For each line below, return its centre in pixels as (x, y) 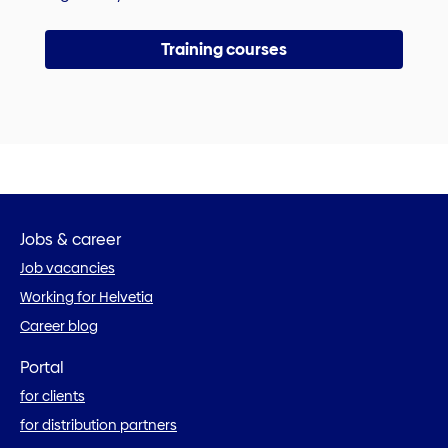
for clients (52, 395)
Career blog (59, 326)
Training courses (224, 49)
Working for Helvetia (86, 297)
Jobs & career (70, 240)
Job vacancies (67, 268)
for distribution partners (98, 424)
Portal (42, 367)
